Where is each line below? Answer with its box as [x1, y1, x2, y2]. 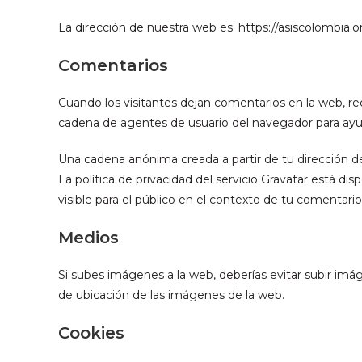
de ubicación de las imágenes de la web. [58, 288, 284, 302]
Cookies [58, 323, 124, 343]
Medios [58, 228, 119, 247]
